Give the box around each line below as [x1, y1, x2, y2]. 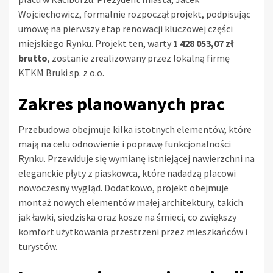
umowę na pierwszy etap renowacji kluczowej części [18, 23, 233, 35]
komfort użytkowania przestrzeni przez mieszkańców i [18, 225, 247, 238]
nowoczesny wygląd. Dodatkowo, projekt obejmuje [18, 182, 229, 194]
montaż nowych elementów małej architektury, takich [18, 196, 243, 209]
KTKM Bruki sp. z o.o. [18, 66, 104, 79]
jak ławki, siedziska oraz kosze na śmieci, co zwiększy [18, 211, 236, 224]
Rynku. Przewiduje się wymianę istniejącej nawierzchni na [18, 152, 255, 165]
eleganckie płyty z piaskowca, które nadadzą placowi [18, 167, 236, 180]
